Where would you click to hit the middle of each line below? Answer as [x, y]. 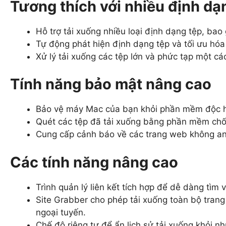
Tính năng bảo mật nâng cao [111, 84]
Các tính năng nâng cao [94, 162]
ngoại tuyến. [61, 212]
